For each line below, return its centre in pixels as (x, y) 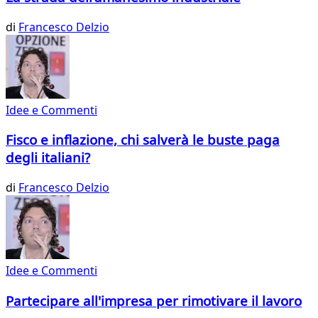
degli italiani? (48, 158)
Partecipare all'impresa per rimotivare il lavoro (154, 300)
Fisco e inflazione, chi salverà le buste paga (143, 140)
